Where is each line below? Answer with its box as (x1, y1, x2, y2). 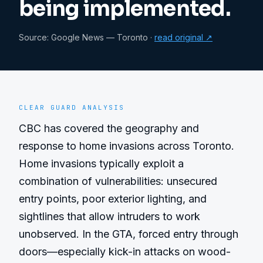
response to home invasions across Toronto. (19, 140, 234, 152)
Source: (19, 32, 51, 42)
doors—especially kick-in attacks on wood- (19, 245, 231, 258)
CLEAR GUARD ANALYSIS (19, 103, 124, 112)
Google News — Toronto (51, 32, 148, 42)
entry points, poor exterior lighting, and (19, 193, 207, 205)
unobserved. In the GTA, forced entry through (19, 228, 238, 240)
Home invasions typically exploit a (19, 157, 184, 170)
